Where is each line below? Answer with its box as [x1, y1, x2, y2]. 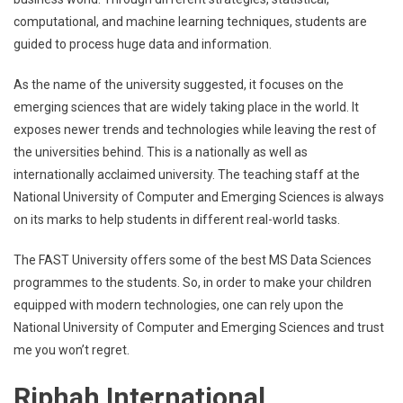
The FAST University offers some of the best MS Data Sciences [13, 253, 372, 267]
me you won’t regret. [13, 343, 130, 357]
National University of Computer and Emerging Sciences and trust [13, 320, 384, 335]
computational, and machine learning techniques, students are [13, 14, 367, 29]
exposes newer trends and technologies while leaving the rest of [13, 122, 377, 137]
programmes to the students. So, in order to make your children [13, 275, 372, 290]
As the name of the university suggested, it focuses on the [13, 77, 344, 92]
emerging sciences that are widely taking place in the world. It [13, 100, 359, 114]
